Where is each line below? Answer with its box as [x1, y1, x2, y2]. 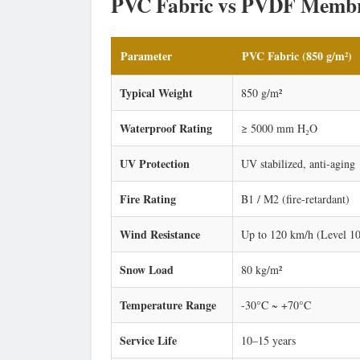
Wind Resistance [120, 225, 200, 243]
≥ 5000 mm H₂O [241, 120, 317, 136]
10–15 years [241, 332, 296, 348]
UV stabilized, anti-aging [241, 155, 355, 171]
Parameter [121, 47, 172, 64]
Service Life [120, 331, 177, 349]
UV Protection [120, 154, 190, 172]
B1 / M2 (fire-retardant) [241, 190, 350, 207]
